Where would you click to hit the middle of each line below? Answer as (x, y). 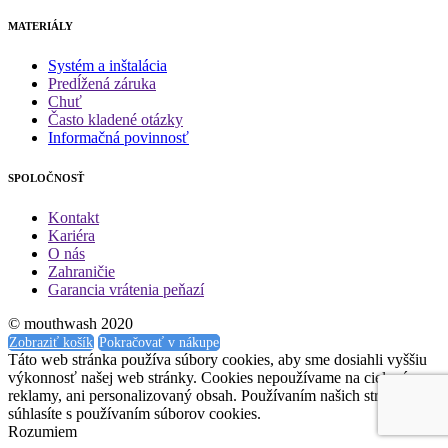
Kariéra (71, 236)
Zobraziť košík (51, 343)
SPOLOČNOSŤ (46, 178)
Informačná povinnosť (118, 138)
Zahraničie (81, 272)
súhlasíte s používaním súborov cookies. (134, 414)
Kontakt (73, 218)
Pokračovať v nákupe (159, 343)
